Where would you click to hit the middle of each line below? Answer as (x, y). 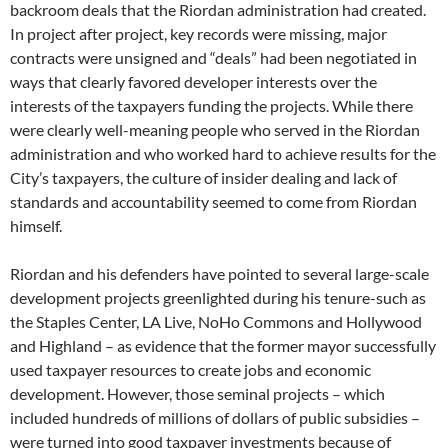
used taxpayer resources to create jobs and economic (190, 370)
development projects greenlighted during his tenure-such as (218, 298)
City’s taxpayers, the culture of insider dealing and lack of (203, 178)
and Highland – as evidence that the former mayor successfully (223, 346)
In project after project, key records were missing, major (198, 34)
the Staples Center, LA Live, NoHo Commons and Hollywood (216, 322)
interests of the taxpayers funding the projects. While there (211, 106)
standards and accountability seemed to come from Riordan (213, 202)
